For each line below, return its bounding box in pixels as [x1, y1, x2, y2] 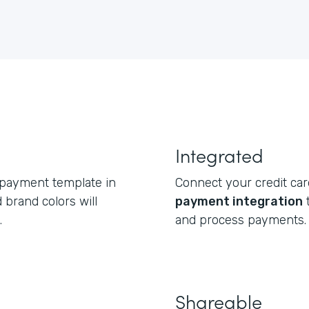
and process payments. [175, 212, 306, 228]
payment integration [175, 194, 303, 209]
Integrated [175, 141, 263, 168]
